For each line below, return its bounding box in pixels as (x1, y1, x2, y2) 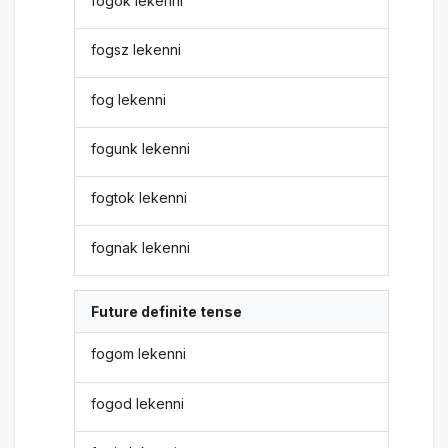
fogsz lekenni (91, 41, 182, 59)
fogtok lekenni (91, 189, 188, 207)
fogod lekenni (91, 394, 185, 412)
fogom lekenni (91, 345, 187, 363)
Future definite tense (91, 303, 243, 320)
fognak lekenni (91, 238, 191, 256)
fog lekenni (91, 90, 167, 108)
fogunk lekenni (91, 139, 191, 157)
